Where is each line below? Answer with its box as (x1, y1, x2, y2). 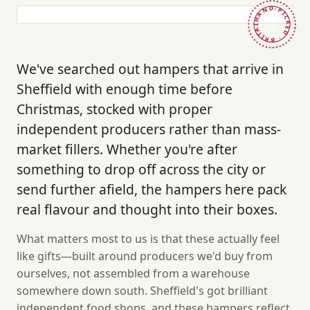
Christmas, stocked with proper (17, 100, 212, 119)
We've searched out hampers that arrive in (17, 60, 284, 79)
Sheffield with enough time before (17, 80, 232, 99)
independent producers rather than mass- (17, 120, 281, 139)
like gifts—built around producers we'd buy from (17, 248, 273, 264)
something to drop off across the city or (17, 160, 266, 179)
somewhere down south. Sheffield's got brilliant (17, 283, 268, 299)
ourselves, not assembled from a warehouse (17, 266, 250, 282)
